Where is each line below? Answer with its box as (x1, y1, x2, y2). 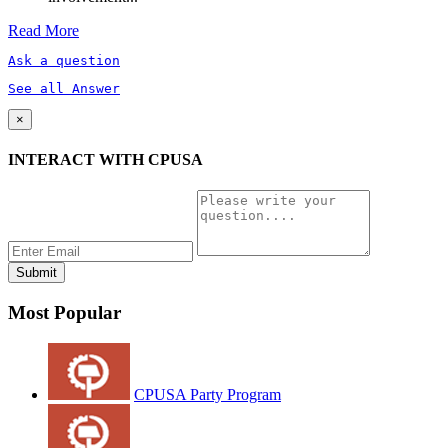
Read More (8, 21, 79, 39)
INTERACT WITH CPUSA (8, 150, 203, 168)
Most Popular (8, 301, 121, 323)
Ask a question (8, 52, 120, 68)
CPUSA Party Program (134, 385, 281, 403)
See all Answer (8, 80, 120, 96)
